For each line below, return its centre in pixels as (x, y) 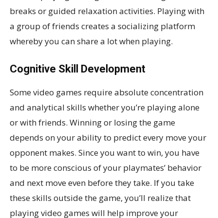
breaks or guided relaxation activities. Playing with (107, 11)
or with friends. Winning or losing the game (92, 123)
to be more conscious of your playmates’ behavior (106, 168)
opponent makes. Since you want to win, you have (105, 153)
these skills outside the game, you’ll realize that (100, 198)
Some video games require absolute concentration (107, 92)
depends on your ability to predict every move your (108, 138)
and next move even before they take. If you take (102, 183)
